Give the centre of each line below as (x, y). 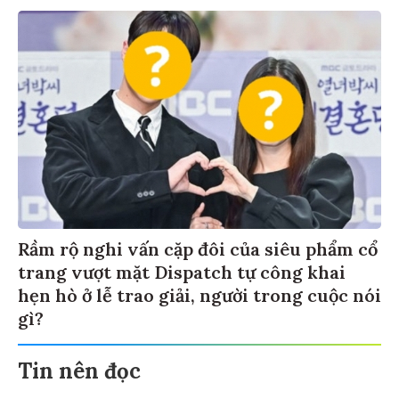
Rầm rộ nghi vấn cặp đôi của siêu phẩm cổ (198, 247)
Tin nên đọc (79, 369)
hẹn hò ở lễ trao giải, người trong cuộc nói (199, 293)
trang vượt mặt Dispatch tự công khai (182, 270)
